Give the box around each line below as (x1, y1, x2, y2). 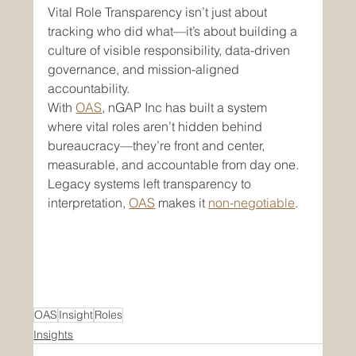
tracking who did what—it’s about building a (48, 22, 301, 39)
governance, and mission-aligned (48, 60, 243, 77)
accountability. (48, 79, 130, 96)
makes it (155, 194, 209, 211)
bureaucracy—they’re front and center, (48, 137, 269, 153)
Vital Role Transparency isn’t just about (48, 3, 271, 20)
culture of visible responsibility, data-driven (48, 41, 294, 58)
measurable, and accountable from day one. (48, 156, 300, 172)
